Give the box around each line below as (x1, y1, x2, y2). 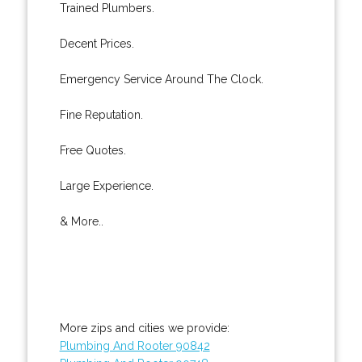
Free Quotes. (59, 143, 126, 157)
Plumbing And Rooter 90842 (59, 339, 210, 352)
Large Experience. (59, 179, 154, 192)
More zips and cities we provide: (59, 321, 229, 335)
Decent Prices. (59, 36, 134, 50)
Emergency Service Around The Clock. (59, 72, 263, 86)
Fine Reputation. (59, 107, 143, 121)
